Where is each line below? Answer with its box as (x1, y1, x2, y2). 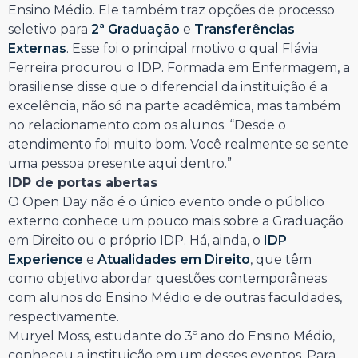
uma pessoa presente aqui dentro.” (8, 156, 232, 172)
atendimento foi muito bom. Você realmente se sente (8, 137, 348, 153)
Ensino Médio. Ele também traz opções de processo (8, 2, 335, 18)
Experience (8, 252, 83, 268)
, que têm (250, 252, 312, 268)
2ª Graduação (91, 22, 180, 38)
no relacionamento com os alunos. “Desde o (8, 117, 286, 133)
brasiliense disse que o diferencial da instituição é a (8, 79, 328, 95)
